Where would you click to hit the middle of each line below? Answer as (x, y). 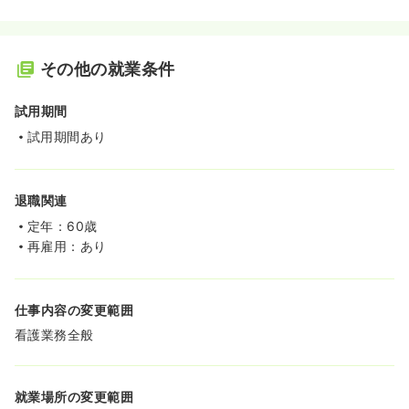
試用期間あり (67, 137)
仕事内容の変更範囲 (74, 310)
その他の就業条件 (108, 69)
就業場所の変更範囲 (74, 397)
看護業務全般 (54, 335)
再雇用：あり (67, 246)
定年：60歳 (63, 226)
